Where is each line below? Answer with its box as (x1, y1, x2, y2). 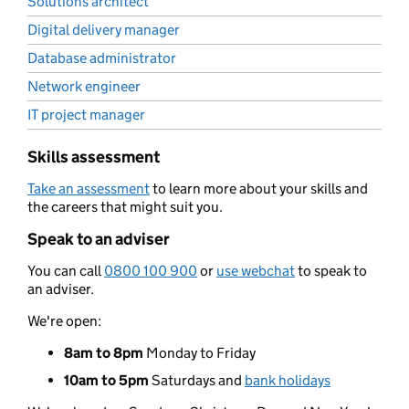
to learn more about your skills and (150, 180, 368, 198)
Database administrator (27, 49, 176, 68)
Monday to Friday (143, 344, 256, 362)
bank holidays (245, 372, 330, 390)
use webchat (216, 262, 295, 280)
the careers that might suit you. (27, 198, 223, 216)
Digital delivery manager (27, 21, 180, 39)
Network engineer (27, 78, 141, 96)
